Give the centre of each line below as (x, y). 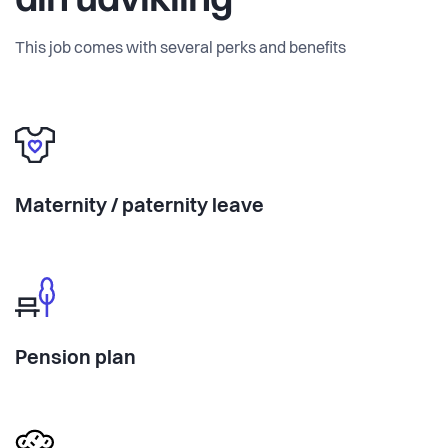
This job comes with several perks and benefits (180, 48)
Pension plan (75, 358)
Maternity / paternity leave (139, 206)
